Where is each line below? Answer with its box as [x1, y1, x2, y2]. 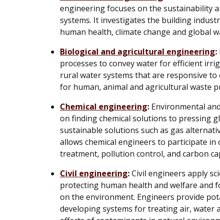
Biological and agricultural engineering [60, 46, 215, 57]
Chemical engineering [60, 101, 147, 112]
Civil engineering [60, 167, 128, 179]
